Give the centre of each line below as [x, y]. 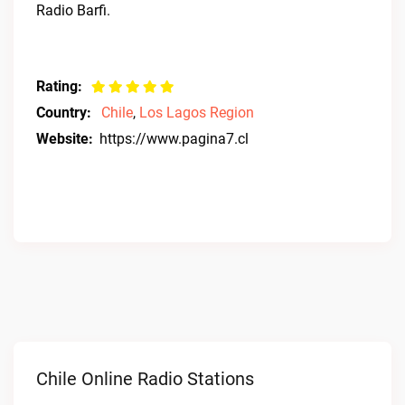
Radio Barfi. [73, 10]
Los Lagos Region [197, 113]
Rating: [59, 86]
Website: [65, 139]
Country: [64, 113]
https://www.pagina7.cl [174, 139]
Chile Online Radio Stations [145, 379]
